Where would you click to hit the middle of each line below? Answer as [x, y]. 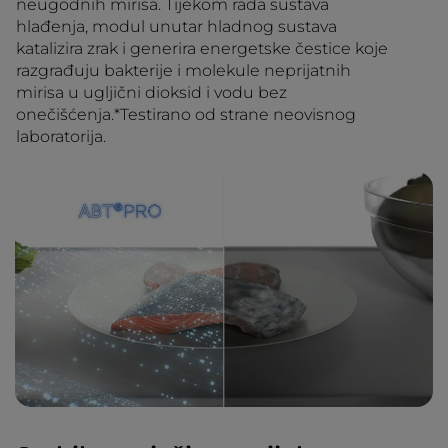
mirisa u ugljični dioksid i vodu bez [151, 93]
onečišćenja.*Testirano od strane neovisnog [186, 115]
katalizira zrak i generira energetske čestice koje [202, 49]
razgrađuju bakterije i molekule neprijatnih [183, 71]
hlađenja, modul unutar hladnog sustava [176, 27]
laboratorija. [61, 137]
